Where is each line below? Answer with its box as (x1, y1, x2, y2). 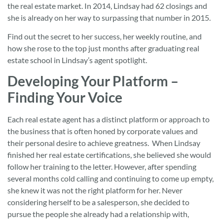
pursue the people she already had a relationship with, (7, 209, 189, 219)
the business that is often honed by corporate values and (7, 126, 198, 136)
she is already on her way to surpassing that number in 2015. (7, 12, 211, 22)
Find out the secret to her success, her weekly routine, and (7, 31, 202, 41)
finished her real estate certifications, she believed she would (7, 150, 211, 160)
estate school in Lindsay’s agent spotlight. (7, 55, 147, 65)
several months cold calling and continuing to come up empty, (7, 174, 214, 184)
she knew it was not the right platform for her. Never (7, 185, 183, 195)
